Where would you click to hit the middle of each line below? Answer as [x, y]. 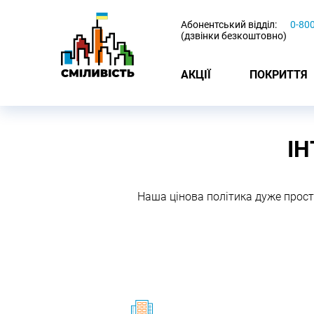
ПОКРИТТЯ [279, 74]
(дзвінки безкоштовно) [234, 36]
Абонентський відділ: [229, 25]
